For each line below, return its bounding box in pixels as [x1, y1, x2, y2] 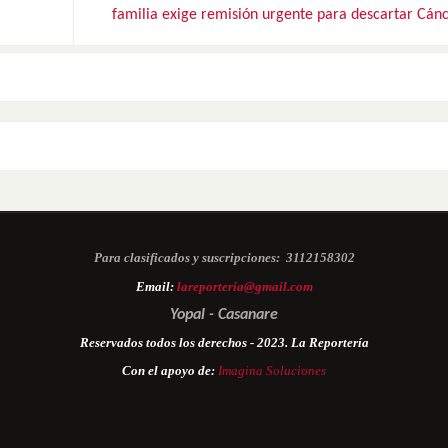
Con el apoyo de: [122, 362, 218, 378]
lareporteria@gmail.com [176, 278, 313, 294]
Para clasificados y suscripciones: [93, 249, 280, 265]
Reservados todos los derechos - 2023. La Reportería [79, 334, 369, 350]
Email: [135, 278, 177, 294]
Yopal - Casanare [170, 306, 278, 323]
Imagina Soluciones [218, 362, 326, 378]
